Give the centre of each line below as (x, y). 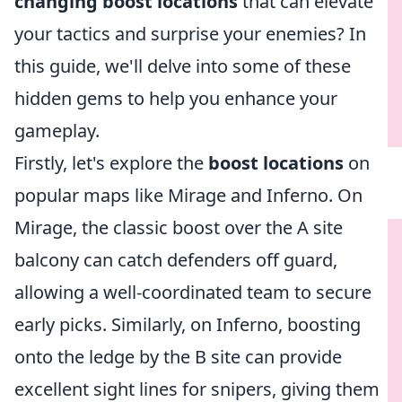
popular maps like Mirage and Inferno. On (188, 195)
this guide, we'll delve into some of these (183, 66)
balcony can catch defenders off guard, (176, 260)
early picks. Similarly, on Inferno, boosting (188, 324)
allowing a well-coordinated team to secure (193, 292)
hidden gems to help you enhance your (176, 98)
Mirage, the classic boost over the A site (179, 227)
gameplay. (57, 131)
